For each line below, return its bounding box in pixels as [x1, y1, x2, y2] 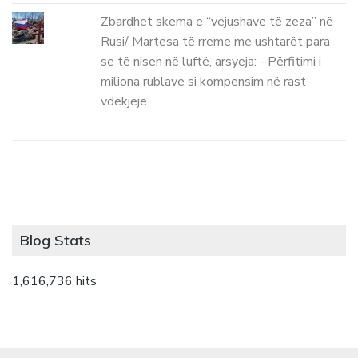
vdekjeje [101, 92, 148, 110]
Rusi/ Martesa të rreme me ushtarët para [101, 32, 331, 50]
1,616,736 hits [12, 272, 97, 290]
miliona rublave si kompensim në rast [101, 72, 307, 90]
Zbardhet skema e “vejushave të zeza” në [101, 12, 334, 30]
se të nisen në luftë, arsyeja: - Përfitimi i [101, 52, 322, 70]
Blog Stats [20, 230, 91, 249]
